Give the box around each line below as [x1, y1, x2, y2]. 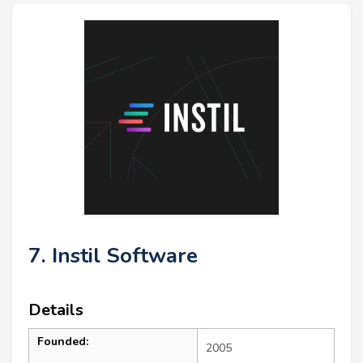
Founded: [37, 333, 88, 349]
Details [28, 298, 83, 321]
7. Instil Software [28, 241, 198, 270]
